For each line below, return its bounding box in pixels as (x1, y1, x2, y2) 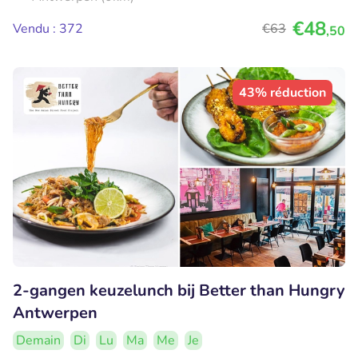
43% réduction (239, 84, 326, 102)
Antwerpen (13, 301, 97, 324)
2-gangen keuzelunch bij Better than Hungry (13, 279, 345, 301)
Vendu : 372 (13, 20, 83, 38)
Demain (16, 331, 61, 349)
